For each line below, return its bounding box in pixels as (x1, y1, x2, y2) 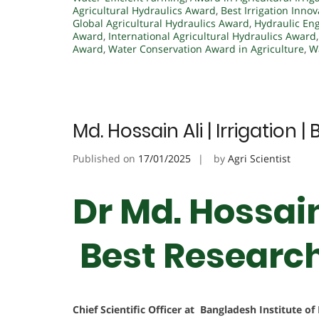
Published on (73, 152, 138, 166)
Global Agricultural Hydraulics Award (73, 16, 249, 31)
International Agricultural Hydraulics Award (108, 29, 316, 43)
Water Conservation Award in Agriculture (108, 42, 304, 56)
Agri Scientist (228, 152, 291, 166)
